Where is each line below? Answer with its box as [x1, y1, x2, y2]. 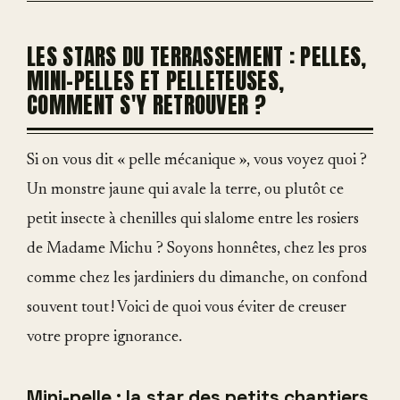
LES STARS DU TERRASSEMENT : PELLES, [27, 40, 367, 74]
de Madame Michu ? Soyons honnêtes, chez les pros [27, 241, 367, 258]
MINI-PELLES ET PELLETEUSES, [27, 64, 285, 98]
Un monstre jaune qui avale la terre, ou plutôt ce [27, 182, 344, 199]
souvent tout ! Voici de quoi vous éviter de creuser [27, 300, 346, 317]
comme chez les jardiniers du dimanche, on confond [27, 271, 368, 287]
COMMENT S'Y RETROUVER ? [27, 88, 266, 122]
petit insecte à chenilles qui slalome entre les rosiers [27, 212, 359, 229]
